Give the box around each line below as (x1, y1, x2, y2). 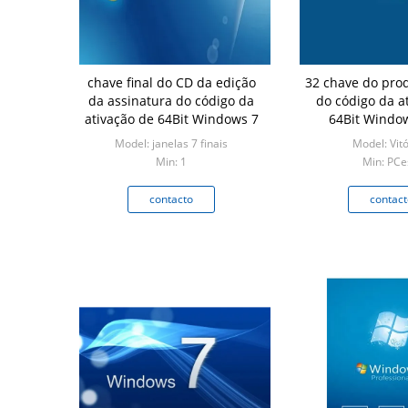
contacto (149, 191, 193, 207)
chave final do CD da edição (87, 74, 256, 91)
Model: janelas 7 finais (115, 136, 228, 151)
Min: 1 (156, 154, 187, 169)
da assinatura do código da (88, 92, 254, 109)
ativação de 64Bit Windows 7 (191, 110, 259, 127)
